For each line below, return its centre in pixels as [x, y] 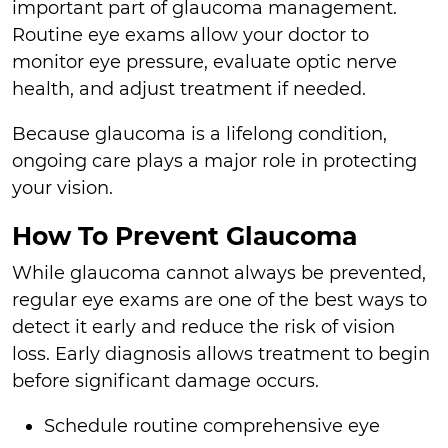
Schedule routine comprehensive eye [212, 426]
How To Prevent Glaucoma [184, 235]
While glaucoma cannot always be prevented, [219, 273]
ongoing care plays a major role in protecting [214, 160]
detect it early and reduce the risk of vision [203, 327]
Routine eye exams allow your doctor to [190, 34]
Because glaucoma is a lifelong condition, [199, 133]
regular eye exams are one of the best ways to [219, 300]
